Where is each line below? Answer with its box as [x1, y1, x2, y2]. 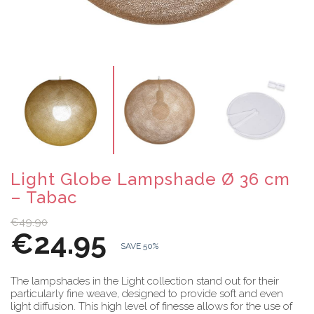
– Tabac [11, 186, 77, 207]
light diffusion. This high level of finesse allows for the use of [11, 299, 292, 313]
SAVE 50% [121, 240, 158, 251]
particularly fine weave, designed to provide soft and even [11, 287, 283, 300]
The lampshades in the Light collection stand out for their [11, 274, 279, 287]
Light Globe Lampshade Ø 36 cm [11, 168, 290, 189]
